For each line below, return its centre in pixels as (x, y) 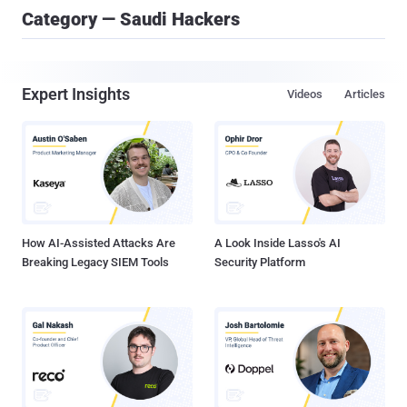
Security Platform (260, 263)
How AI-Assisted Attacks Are (99, 243)
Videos (305, 94)
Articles (365, 94)
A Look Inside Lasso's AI (278, 243)
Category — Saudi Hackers (131, 19)
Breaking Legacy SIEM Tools (95, 263)
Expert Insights (76, 94)
